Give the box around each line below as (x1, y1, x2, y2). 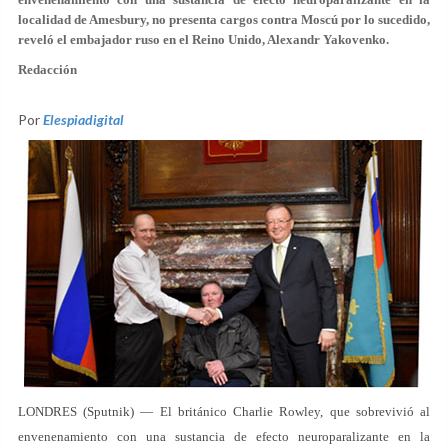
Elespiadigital (43, 111, 124, 128)
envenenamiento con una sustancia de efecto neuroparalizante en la (18, 429, 430, 444)
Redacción (18, 62, 77, 77)
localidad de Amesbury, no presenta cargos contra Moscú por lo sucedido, (18, 12, 430, 27)
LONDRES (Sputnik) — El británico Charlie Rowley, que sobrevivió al (18, 404, 430, 419)
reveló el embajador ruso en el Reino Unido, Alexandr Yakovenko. (18, 32, 389, 47)
